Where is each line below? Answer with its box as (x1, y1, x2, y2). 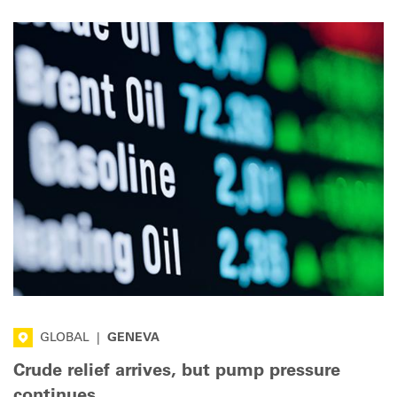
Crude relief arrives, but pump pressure (13, 363, 340, 382)
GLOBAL (40, 332, 93, 346)
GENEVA (107, 332, 160, 346)
